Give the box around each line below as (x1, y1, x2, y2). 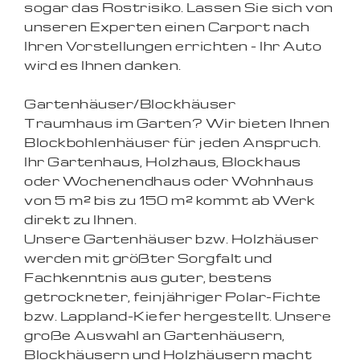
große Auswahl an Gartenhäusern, (24, 327, 285, 343)
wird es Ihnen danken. (24, 57, 182, 73)
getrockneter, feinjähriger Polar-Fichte (24, 288, 321, 305)
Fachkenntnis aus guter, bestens (24, 269, 272, 285)
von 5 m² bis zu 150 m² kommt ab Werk (24, 192, 315, 208)
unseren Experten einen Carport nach (24, 18, 310, 35)
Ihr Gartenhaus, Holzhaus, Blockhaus (24, 153, 301, 170)
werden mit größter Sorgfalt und (24, 250, 272, 266)
